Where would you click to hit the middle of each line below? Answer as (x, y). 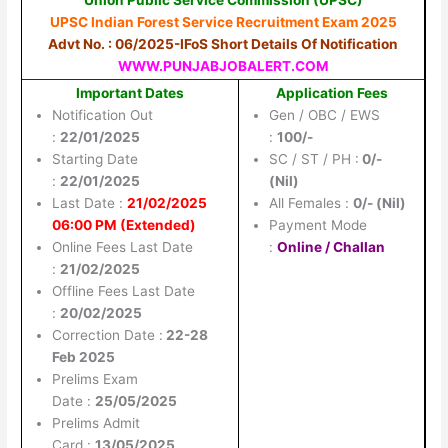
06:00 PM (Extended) (124, 224)
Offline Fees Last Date (124, 290)
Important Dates (130, 92)
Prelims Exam (95, 378)
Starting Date (95, 158)
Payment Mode (318, 224)
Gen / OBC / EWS (325, 114)
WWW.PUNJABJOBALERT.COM (223, 65)
